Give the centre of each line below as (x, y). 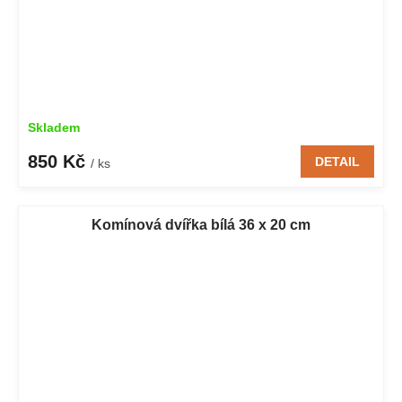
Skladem (54, 128)
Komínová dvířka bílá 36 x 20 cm (201, 225)
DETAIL (337, 162)
